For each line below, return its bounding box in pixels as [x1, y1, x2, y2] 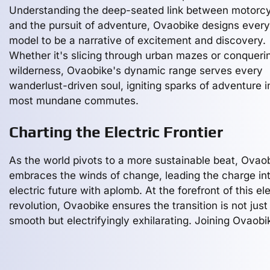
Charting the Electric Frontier [9, 123, 223, 141]
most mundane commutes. [9, 95, 139, 107]
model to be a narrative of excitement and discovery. [9, 34, 266, 46]
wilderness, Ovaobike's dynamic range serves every [9, 64, 263, 77]
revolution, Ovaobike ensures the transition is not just [9, 199, 268, 212]
